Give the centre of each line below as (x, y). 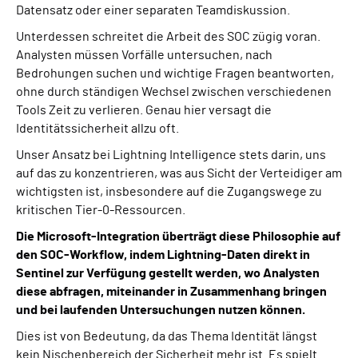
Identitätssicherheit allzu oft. (97, 129)
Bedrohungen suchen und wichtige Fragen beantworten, (175, 74)
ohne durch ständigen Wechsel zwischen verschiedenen (174, 92)
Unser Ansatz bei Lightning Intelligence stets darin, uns (171, 155)
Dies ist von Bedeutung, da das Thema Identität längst (167, 336)
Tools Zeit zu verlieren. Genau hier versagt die (144, 110)
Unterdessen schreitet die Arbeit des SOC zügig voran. (168, 37)
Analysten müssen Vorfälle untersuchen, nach (144, 55)
